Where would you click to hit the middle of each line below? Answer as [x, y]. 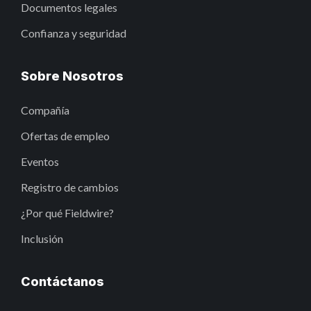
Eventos [40, 161]
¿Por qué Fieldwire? [67, 212]
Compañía [45, 110]
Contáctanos [62, 281]
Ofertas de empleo [65, 135]
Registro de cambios [70, 187]
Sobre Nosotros [72, 76]
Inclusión [42, 238]
